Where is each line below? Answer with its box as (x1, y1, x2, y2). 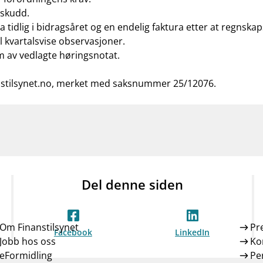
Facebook (53, 227, 92, 238)
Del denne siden (82, 176, 184, 193)
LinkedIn (175, 227, 210, 238)
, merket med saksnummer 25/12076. (52, 77, 216, 90)
